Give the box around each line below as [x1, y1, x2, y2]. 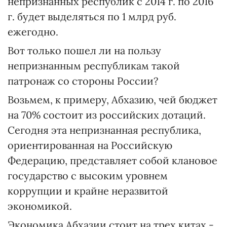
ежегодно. [8, 25, 58, 38]
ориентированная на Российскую [8, 139, 172, 152]
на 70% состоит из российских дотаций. [8, 108, 206, 121]
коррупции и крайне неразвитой [8, 184, 168, 197]
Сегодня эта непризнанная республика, [8, 124, 201, 136]
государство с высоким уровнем [8, 169, 168, 182]
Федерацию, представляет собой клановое [8, 154, 217, 167]
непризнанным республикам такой [8, 59, 180, 72]
